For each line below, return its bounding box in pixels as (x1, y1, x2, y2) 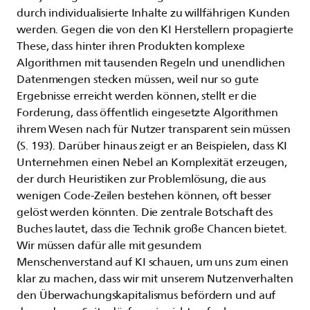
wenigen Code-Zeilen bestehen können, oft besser (17, 189, 272, 202)
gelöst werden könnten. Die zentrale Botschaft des (17, 206, 273, 219)
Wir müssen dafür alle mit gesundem (17, 239, 201, 252)
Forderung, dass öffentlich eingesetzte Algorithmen (17, 106, 278, 119)
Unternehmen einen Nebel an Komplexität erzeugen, (17, 156, 288, 169)
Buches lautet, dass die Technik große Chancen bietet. (17, 222, 287, 235)
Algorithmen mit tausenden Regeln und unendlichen (17, 56, 286, 69)
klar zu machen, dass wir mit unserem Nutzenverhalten (17, 272, 293, 285)
